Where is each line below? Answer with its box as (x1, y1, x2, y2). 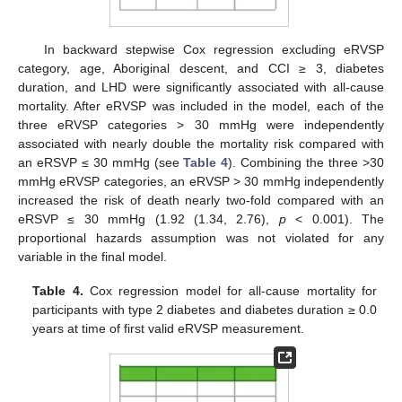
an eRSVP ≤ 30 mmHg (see (18, 154, 184, 170)
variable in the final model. (18, 249, 167, 264)
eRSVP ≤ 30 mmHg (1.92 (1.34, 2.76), (18, 211, 279, 226)
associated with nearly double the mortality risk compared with (18, 135, 384, 151)
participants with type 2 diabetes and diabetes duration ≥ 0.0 (32, 301, 377, 317)
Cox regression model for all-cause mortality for (83, 283, 377, 298)
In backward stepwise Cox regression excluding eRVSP (43, 41, 384, 57)
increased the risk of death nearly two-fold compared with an (18, 192, 384, 207)
